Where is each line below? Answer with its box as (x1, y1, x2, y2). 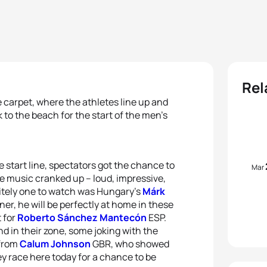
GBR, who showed (91, 237, 169, 250)
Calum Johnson (20, 237, 91, 250)
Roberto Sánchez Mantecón (17, 211, 147, 224)
